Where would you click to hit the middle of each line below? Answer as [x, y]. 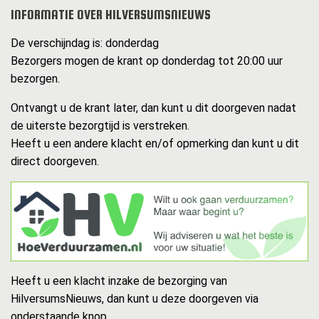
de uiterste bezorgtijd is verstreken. [100, 126]
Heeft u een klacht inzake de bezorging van [119, 281]
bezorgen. [35, 79]
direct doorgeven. [55, 162]
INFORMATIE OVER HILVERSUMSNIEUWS [111, 15]
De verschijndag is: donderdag [85, 43]
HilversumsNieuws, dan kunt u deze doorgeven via [135, 299]
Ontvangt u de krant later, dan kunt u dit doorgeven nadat [153, 108]
